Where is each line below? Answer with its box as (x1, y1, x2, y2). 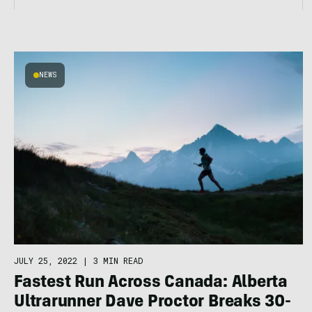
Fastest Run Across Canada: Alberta (14, 274, 288, 292)
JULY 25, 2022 (14, 254, 77, 266)
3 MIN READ (93, 254, 143, 266)
